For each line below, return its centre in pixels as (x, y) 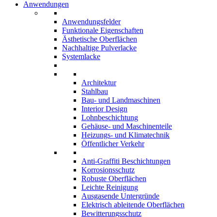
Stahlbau (95, 92)
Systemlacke (81, 57)
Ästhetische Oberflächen (100, 39)
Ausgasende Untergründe (120, 196)
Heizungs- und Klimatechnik (125, 135)
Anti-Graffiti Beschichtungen (126, 161)
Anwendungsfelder (91, 22)
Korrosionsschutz (108, 170)
